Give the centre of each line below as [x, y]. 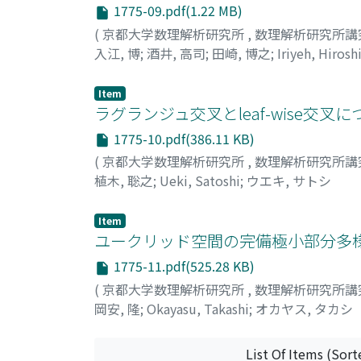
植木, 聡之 [124, 181]
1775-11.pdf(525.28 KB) [183, 266]
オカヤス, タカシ [304, 308]
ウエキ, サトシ [289, 181]
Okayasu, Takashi [198, 308]
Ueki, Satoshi [200, 181]
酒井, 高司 [176, 53]
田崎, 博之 [241, 53]
